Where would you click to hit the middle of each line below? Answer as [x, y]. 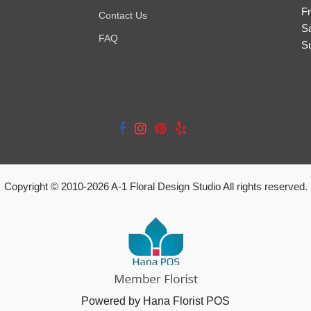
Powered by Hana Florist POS [155, 301]
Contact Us [123, 15]
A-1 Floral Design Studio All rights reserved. [208, 187]
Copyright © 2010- [45, 187]
